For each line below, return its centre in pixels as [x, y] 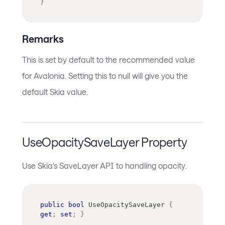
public [52, 205]
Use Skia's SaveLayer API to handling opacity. [104, 166]
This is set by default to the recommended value [108, 59]
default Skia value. [55, 91]
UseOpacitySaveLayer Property [105, 142]
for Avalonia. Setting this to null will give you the [105, 75]
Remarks [43, 38]
